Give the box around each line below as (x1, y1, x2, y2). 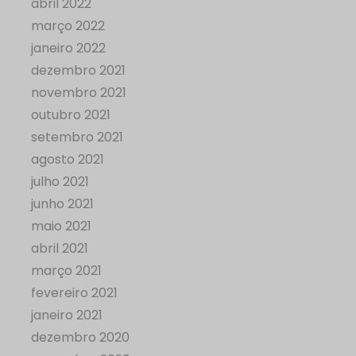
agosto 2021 (31, 150, 104, 169)
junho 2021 (31, 195, 94, 214)
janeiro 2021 (31, 306, 103, 325)
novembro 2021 (31, 83, 126, 103)
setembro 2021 (31, 128, 123, 147)
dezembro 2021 (31, 61, 126, 80)
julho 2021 (31, 172, 89, 192)
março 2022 (31, 17, 105, 36)
